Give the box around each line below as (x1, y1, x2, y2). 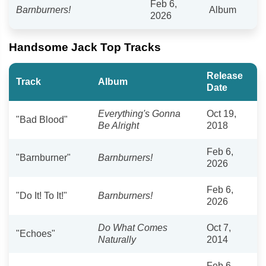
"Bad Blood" (16, 114, 68, 125)
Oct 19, (207, 108, 236, 119)
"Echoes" (16, 228, 55, 239)
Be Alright (98, 120, 139, 131)
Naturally (98, 234, 136, 245)
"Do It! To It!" (16, 190, 67, 201)
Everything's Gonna (98, 108, 180, 119)
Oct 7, (207, 222, 231, 233)
